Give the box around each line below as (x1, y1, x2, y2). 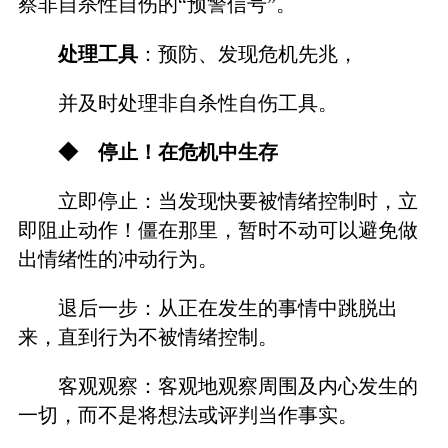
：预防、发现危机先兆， (138, 42, 359, 65)
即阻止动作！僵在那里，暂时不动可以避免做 (17, 219, 418, 241)
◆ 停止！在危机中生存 (58, 140, 279, 163)
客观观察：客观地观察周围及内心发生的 (58, 375, 419, 398)
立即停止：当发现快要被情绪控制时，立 (58, 190, 419, 212)
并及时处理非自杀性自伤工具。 (58, 91, 339, 114)
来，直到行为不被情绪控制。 (17, 326, 278, 349)
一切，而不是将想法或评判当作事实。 (17, 404, 358, 427)
